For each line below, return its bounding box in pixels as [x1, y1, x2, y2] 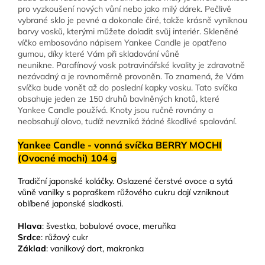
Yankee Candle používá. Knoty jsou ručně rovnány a [18, 105, 213, 116]
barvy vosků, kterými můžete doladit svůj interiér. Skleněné [18, 26, 238, 37]
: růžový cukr [41, 232, 88, 243]
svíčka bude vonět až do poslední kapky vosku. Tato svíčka [18, 82, 237, 93]
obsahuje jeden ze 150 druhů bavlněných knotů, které [18, 93, 219, 105]
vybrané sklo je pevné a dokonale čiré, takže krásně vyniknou [18, 15, 247, 26]
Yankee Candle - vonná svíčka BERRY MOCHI [18, 139, 222, 151]
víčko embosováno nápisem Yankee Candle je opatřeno [18, 37, 227, 49]
